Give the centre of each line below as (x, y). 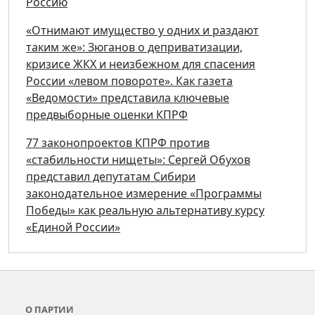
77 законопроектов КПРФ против (118, 143)
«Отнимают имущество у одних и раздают (142, 31)
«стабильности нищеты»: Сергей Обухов (138, 160)
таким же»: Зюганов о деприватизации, (134, 47)
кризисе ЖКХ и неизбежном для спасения (141, 64)
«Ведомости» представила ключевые (128, 98)
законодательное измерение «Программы (144, 194)
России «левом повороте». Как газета (129, 81)
